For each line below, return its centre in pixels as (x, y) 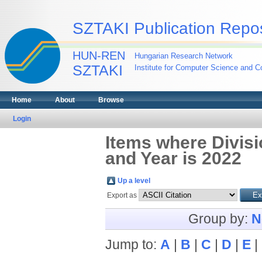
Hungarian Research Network (184, 56)
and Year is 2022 (173, 158)
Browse (111, 100)
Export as (123, 195)
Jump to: (132, 244)
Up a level (134, 181)
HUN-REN (99, 56)
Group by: (220, 219)
